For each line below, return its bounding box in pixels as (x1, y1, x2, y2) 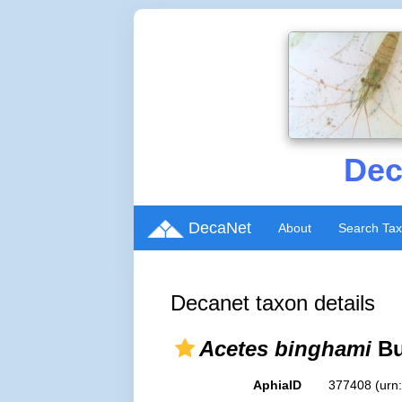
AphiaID (252, 378, 301, 392)
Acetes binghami (199, 336, 372, 361)
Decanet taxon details (170, 291, 376, 315)
